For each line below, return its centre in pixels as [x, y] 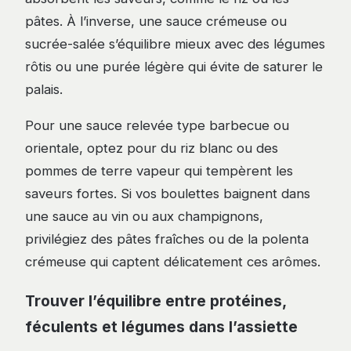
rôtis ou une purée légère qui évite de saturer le [174, 67]
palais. [44, 90]
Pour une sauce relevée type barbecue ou [157, 126]
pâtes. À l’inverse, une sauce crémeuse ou [156, 22]
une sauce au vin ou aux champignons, [144, 217]
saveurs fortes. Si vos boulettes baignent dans [168, 194]
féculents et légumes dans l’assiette [161, 327]
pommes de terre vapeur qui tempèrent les [159, 171]
